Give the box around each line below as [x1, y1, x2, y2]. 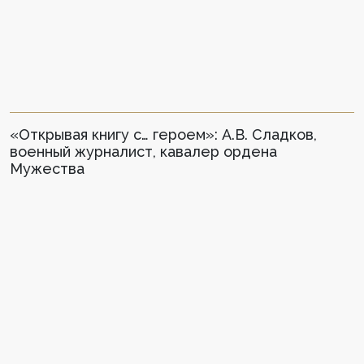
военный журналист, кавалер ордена [10, 142, 277, 160]
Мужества [10, 159, 84, 177]
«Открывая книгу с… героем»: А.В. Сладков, [10, 125, 317, 143]
